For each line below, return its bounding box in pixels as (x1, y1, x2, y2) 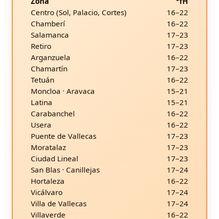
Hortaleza (31, 176, 65, 186)
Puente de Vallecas (31, 131, 96, 141)
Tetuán (31, 75, 54, 85)
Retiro (31, 41, 51, 51)
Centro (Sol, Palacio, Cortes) (31, 7, 127, 18)
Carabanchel (31, 109, 75, 119)
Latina (31, 97, 52, 108)
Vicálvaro (31, 187, 63, 197)
